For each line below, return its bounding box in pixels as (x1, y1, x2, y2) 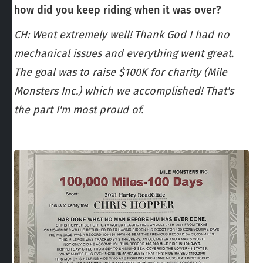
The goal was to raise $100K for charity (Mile (14, 65, 227, 79)
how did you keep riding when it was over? (14, 3, 221, 16)
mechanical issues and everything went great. (14, 46, 234, 60)
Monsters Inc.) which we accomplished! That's (14, 84, 234, 97)
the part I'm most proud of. (14, 103, 143, 116)
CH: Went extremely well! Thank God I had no (14, 28, 230, 41)
